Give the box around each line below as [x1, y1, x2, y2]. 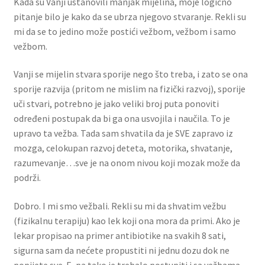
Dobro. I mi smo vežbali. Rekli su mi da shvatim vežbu [13, 199, 226, 212]
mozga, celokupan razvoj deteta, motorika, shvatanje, [13, 142, 232, 154]
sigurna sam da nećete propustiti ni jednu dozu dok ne [13, 244, 230, 256]
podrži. [13, 172, 41, 184]
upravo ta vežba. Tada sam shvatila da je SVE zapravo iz [13, 127, 233, 140]
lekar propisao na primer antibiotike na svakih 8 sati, [13, 229, 226, 241]
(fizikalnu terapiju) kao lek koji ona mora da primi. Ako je [13, 214, 240, 227]
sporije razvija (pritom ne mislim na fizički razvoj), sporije [13, 83, 245, 95]
